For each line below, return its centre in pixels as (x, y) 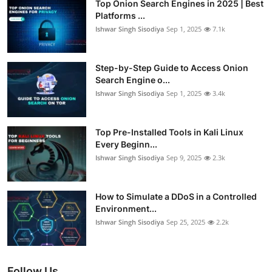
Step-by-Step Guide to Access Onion (172, 68)
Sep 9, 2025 (184, 158)
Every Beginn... (126, 144)
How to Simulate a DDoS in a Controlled (176, 197)
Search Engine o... (133, 80)
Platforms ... (120, 16)
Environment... (126, 209)
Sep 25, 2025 (186, 222)
